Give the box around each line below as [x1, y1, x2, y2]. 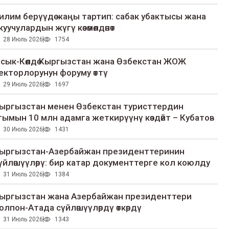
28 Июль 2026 [3, 36, 43, 43]
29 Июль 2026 [3, 81, 43, 88]
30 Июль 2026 [3, 126, 43, 133]
